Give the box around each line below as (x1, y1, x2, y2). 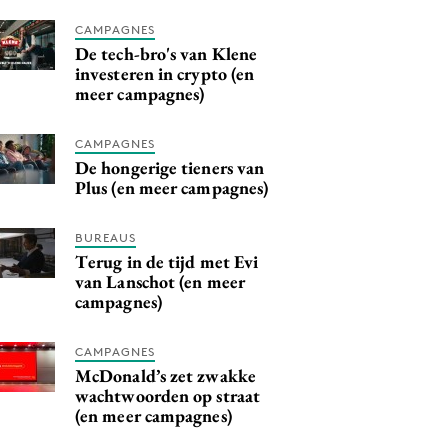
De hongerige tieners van (75, 155, 265, 179)
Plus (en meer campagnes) (75, 175, 269, 199)
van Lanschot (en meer (75, 269, 245, 293)
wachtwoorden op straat (75, 383, 260, 407)
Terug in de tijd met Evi (75, 249, 259, 273)
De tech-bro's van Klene (75, 41, 258, 65)
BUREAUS (75, 229, 136, 245)
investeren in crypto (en (75, 61, 255, 85)
